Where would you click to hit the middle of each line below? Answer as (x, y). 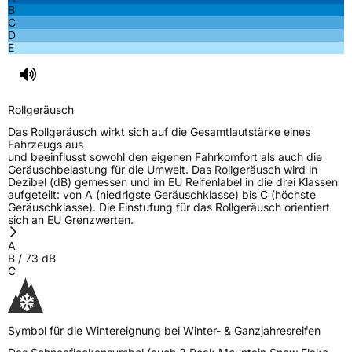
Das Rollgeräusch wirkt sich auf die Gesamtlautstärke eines (159, 132)
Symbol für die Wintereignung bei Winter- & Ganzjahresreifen (164, 331)
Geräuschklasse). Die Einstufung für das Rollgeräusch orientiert (169, 207)
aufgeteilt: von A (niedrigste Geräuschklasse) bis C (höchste (162, 195)
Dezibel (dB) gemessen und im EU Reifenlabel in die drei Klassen (173, 182)
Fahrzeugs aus (46, 145)
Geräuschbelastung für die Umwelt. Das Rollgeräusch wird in (163, 170)
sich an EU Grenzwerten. (71, 220)
